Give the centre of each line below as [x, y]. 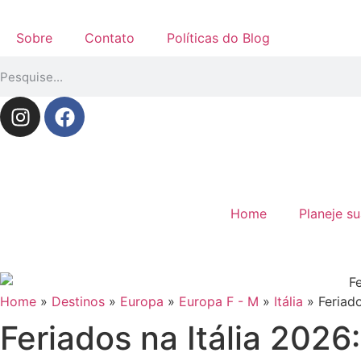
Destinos [78, 301]
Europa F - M [219, 301]
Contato [110, 38]
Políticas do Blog [218, 38]
